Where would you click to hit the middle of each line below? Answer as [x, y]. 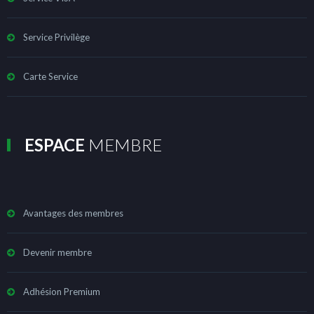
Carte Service [50, 76]
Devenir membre [57, 252]
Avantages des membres [73, 213]
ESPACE [55, 144]
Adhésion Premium [62, 291]
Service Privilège [56, 37]
